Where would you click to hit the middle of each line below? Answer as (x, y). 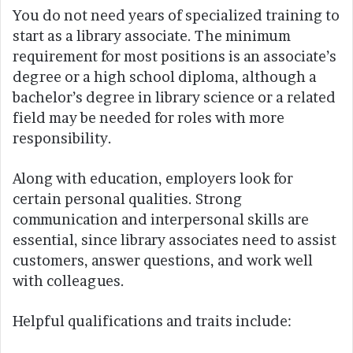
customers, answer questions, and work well (163, 260)
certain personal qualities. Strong (127, 199)
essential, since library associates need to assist (175, 240)
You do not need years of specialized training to (176, 15)
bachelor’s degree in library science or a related (174, 97)
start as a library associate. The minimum (152, 35)
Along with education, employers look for (153, 178)
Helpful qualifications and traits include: (152, 321)
